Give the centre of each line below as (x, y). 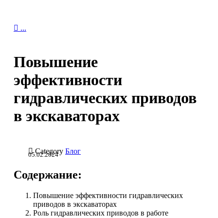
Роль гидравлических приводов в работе (101, 213)
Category (50, 151)
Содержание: (48, 174)
